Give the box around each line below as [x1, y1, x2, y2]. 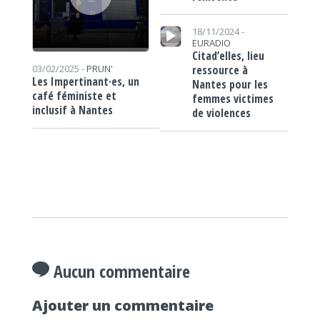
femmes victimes [191, 90, 274, 106]
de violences [191, 104, 251, 121]
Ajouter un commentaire [31, 295, 214, 315]
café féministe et [31, 88, 116, 104]
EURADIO [191, 36, 231, 49]
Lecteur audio [159, 17, 190, 34]
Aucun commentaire [49, 259, 190, 283]
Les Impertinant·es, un [31, 74, 139, 90]
